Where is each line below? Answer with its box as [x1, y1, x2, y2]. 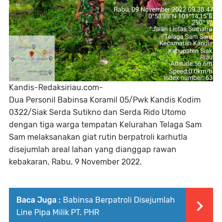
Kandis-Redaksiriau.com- [9, 83, 103, 92]
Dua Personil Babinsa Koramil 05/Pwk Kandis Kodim [9, 95, 201, 105]
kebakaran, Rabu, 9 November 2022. [9, 157, 142, 166]
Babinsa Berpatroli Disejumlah [63, 195, 175, 205]
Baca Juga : [16, 195, 60, 205]
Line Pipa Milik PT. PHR [16, 208, 99, 217]
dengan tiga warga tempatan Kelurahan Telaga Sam [9, 120, 202, 129]
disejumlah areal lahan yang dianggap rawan [9, 145, 176, 154]
